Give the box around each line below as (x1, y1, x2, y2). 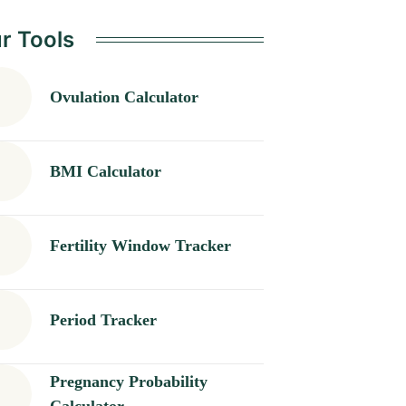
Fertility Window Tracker (49, 236, 231, 255)
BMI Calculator (49, 161, 161, 180)
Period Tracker (49, 310, 157, 329)
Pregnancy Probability (49, 372, 208, 391)
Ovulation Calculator (49, 87, 198, 106)
